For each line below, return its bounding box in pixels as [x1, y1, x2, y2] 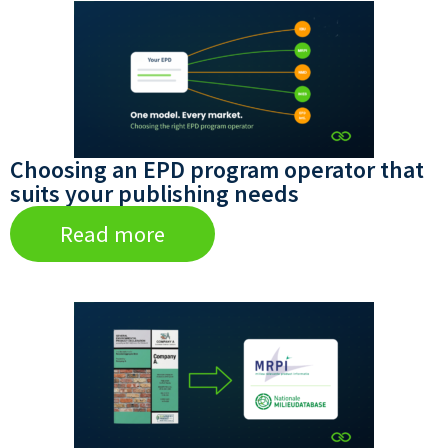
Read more [60, 220, 165, 249]
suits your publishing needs [10, 178, 299, 210]
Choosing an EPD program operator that [10, 154, 424, 186]
